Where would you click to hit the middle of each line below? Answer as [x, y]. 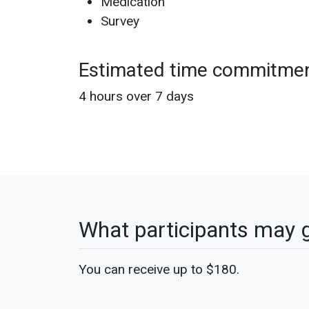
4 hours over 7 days [136, 96]
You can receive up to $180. [159, 269]
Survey [120, 21]
